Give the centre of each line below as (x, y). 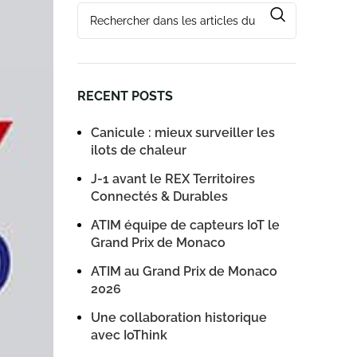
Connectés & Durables (159, 197)
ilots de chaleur (138, 151)
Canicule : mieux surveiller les (182, 133)
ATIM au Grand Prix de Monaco (184, 272)
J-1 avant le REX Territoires (173, 179)
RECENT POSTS (125, 96)
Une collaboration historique (178, 318)
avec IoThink (129, 335)
